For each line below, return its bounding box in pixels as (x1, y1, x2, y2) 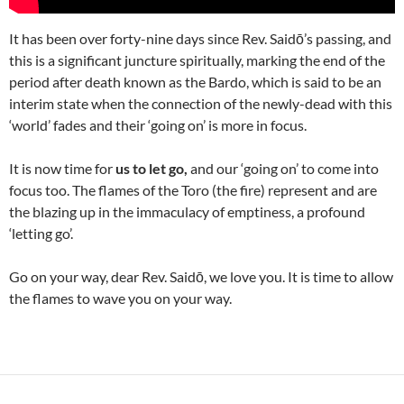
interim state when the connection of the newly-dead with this (9, 94, 392, 112)
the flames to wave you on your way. (9, 289, 232, 307)
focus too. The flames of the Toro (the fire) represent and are (9, 180, 377, 198)
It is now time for (9, 159, 115, 177)
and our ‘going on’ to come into (188, 159, 379, 177)
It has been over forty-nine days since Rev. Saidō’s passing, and (9, 29, 391, 47)
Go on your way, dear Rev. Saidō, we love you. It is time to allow (9, 267, 393, 285)
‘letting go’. (9, 224, 73, 242)
